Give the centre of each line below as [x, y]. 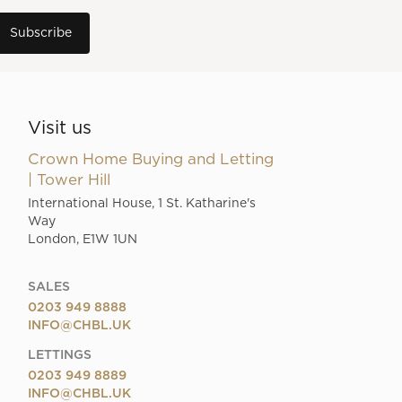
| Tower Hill [70, 180]
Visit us [60, 129]
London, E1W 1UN [83, 240]
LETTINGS [60, 356]
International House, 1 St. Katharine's [142, 204]
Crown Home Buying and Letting [151, 160]
